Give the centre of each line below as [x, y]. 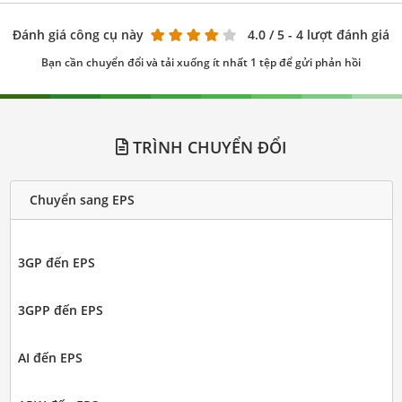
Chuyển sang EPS [82, 200]
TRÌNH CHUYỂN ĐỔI [207, 147]
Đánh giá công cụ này [78, 34]
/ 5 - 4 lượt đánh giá [329, 34]
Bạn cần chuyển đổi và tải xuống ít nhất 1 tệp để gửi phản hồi [201, 62]
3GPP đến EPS [60, 310]
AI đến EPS [50, 357]
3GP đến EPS [56, 262]
